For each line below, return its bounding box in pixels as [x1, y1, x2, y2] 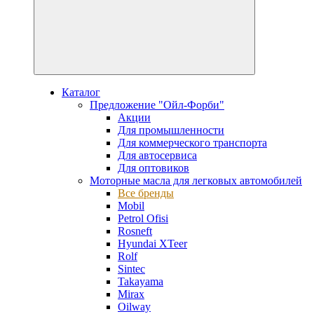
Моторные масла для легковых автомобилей [90, 175, 302, 186]
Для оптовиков [118, 162, 189, 174]
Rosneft [118, 225, 152, 237]
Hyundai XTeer [118, 238, 187, 250]
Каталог [62, 86, 100, 98]
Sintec [118, 263, 145, 275]
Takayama [118, 275, 163, 287]
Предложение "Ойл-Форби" [90, 99, 224, 111]
